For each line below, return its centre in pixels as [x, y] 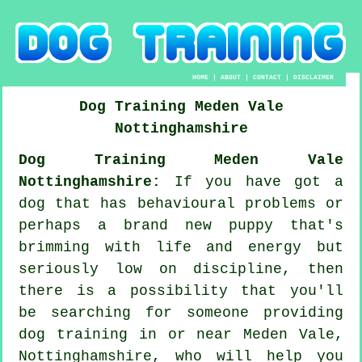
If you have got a [252, 181]
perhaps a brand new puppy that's [181, 225]
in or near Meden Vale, [236, 334]
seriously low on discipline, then [181, 269]
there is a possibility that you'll [181, 290]
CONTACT [267, 77]
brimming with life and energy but [181, 247]
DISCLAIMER [314, 77]
